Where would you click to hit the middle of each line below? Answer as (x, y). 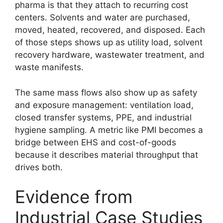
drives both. (39, 167)
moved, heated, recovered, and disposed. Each (110, 30)
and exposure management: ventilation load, (104, 105)
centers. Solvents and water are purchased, (103, 18)
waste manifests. (49, 67)
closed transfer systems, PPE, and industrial (103, 117)
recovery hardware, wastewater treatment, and (110, 55)
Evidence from (74, 197)
